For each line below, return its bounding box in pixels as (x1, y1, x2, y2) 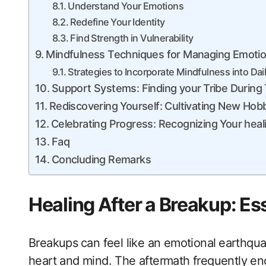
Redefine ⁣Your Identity (70, 16, 165, 28)
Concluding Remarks (51, 153, 151, 166)
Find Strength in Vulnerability (70, 32, 194, 45)
